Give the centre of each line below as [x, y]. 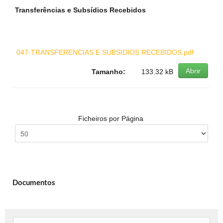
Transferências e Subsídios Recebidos [80, 10]
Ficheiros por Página [111, 118]
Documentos [34, 183]
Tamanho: [109, 72]
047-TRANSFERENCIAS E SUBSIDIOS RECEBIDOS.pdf [105, 52]
